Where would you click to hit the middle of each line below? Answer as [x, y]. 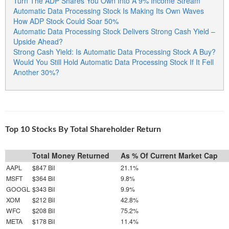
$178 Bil [44, 221]
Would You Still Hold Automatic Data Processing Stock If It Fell [113, 62]
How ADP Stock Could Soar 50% [66, 21]
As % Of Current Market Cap [169, 155]
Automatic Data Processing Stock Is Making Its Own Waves [109, 10]
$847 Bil [44, 167]
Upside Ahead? [38, 41]
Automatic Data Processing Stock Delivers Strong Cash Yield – [114, 31]
